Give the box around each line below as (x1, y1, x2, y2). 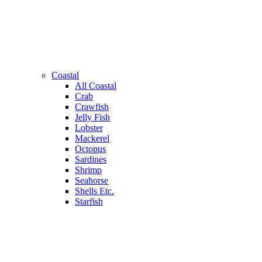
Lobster (75, 123, 103, 133)
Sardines (75, 154, 106, 165)
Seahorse (75, 175, 108, 186)
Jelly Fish (75, 112, 110, 123)
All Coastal (75, 81, 116, 91)
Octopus (75, 144, 106, 154)
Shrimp (75, 165, 102, 175)
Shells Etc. (75, 186, 114, 196)
